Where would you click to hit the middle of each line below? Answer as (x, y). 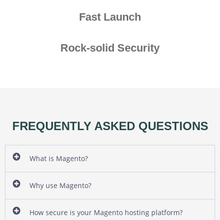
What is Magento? (59, 158)
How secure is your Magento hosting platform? (106, 212)
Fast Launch (110, 17)
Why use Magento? (61, 185)
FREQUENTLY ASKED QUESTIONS (110, 126)
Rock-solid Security (110, 48)
